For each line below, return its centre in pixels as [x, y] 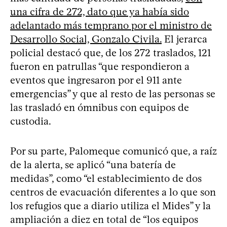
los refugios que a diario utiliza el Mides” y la [110, 205]
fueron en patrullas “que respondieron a [100, 66]
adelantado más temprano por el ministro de [111, 25]
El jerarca [184, 39]
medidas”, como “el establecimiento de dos [106, 178]
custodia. [31, 121]
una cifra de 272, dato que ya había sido [100, 11]
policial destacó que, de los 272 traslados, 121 [110, 52]
